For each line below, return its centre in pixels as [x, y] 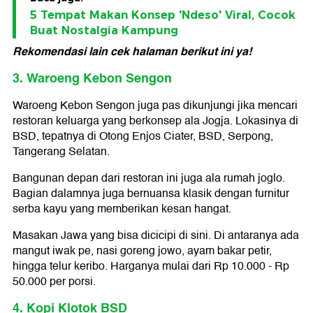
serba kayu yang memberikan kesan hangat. [122, 209]
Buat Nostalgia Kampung [104, 31]
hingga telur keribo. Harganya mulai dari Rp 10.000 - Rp [151, 267]
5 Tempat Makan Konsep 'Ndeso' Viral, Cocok [163, 15]
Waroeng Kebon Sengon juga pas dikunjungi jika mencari [155, 106]
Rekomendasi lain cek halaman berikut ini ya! [132, 52]
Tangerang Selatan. [61, 152]
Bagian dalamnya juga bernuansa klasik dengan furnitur [151, 194]
